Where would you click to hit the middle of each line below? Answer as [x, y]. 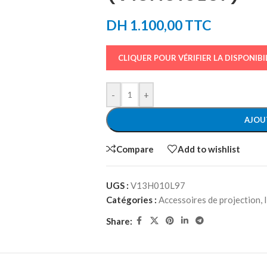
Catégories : [131, 200]
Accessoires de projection [209, 200]
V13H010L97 [158, 185]
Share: [119, 221]
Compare [135, 149]
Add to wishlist [209, 149]
